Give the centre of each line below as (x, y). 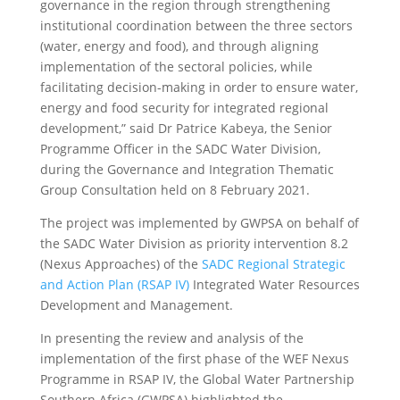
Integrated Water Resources (274, 284)
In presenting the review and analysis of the (171, 338)
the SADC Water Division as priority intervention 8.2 (194, 243)
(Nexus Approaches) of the (121, 264)
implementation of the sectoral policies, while (176, 67)
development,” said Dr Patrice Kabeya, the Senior (186, 128)
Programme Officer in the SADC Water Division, (180, 149)
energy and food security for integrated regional (184, 108)
